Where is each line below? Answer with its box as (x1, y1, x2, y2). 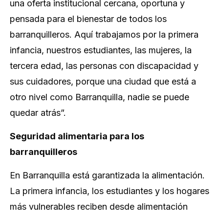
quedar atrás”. (10, 108, 66, 118)
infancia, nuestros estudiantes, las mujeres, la (10, 45, 192, 55)
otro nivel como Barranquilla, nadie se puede (10, 92, 189, 102)
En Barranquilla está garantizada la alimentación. (10, 170, 205, 180)
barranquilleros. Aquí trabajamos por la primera (10, 29, 198, 40)
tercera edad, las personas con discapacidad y (10, 61, 198, 71)
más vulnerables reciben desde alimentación (10, 201, 188, 212)
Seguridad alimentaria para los (10, 131, 144, 141)
